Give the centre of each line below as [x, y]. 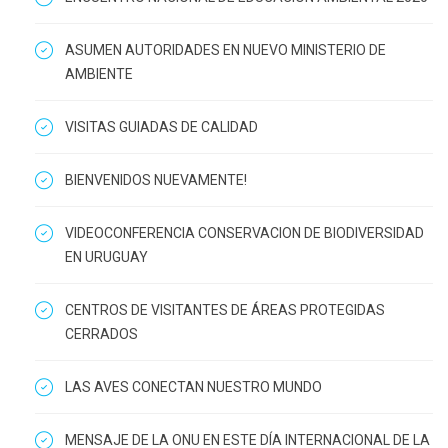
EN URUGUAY [106, 256]
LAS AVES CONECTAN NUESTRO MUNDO [193, 386]
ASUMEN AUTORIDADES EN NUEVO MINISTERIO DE [225, 49]
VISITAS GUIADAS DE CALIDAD [161, 126]
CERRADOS [101, 333]
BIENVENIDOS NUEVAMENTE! [156, 179]
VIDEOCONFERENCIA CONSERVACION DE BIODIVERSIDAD [244, 232]
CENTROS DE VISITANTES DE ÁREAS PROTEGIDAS [225, 309]
